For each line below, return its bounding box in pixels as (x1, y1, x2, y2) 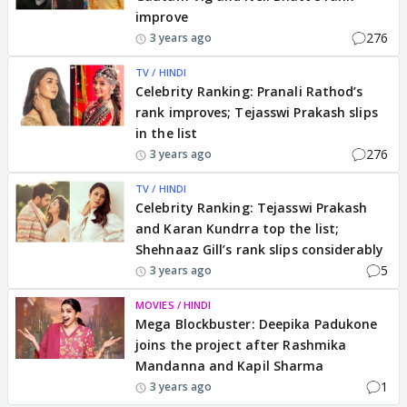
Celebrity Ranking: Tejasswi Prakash (135, 199, 368, 216)
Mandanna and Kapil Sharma (135, 357, 324, 374)
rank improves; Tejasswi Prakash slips (135, 104, 378, 121)
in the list (135, 124, 198, 142)
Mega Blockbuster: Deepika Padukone (135, 315, 378, 333)
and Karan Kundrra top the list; (135, 220, 340, 237)
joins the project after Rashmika (135, 336, 347, 353)
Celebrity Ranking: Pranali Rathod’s (135, 83, 363, 100)
